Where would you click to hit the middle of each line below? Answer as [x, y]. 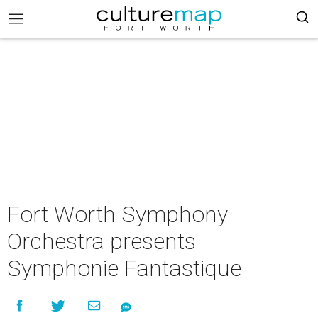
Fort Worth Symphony [117, 214]
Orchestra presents [102, 241]
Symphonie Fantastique [124, 268]
